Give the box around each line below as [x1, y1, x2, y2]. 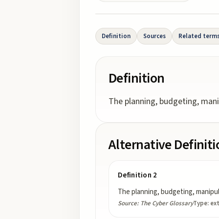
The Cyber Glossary [140, 199, 193, 208]
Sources [143, 32, 166, 41]
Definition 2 [118, 170, 157, 180]
